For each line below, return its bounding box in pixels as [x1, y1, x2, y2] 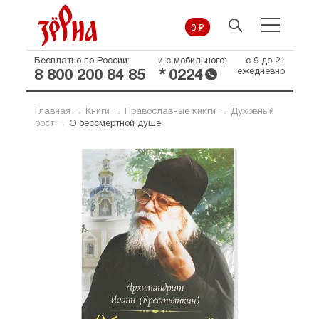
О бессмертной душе [68, 120, 161, 128]
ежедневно [236, 68, 285, 76]
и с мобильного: [157, 57, 226, 66]
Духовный [230, 108, 274, 116]
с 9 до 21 [245, 57, 285, 66]
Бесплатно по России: [33, 57, 130, 66]
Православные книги [124, 108, 216, 116]
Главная [34, 108, 70, 116]
